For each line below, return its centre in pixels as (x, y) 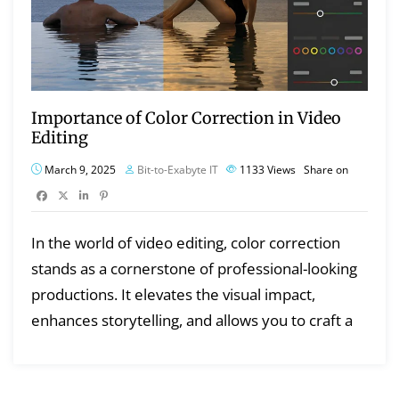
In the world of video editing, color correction (186, 242)
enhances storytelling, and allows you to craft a (192, 320)
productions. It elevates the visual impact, (173, 294)
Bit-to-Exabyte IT (178, 169)
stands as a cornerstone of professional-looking (194, 268)
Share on (326, 169)
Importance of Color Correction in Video (186, 118)
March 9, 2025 (79, 169)
